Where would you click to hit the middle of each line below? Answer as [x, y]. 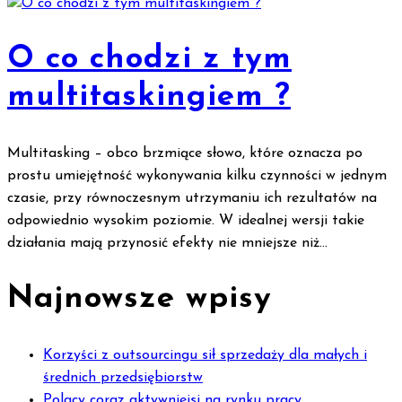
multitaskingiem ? [149, 98]
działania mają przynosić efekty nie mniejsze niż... [167, 244]
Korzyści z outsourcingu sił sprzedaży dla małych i [205, 356]
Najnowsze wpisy [140, 300]
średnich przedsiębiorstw [123, 378]
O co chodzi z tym [149, 60]
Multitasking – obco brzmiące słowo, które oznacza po [185, 154]
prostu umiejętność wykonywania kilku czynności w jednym [197, 176]
